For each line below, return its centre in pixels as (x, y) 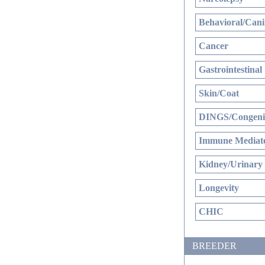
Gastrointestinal (230, 70)
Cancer (214, 46)
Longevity (219, 188)
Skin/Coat (219, 93)
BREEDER (214, 246)
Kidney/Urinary (231, 164)
